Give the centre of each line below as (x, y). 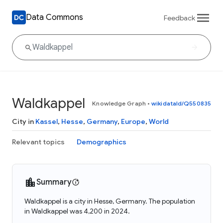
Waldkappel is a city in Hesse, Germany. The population (110, 201)
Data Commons (55, 17)
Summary (54, 182)
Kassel (47, 121)
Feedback (179, 18)
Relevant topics (38, 142)
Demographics (102, 142)
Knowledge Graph (119, 103)
